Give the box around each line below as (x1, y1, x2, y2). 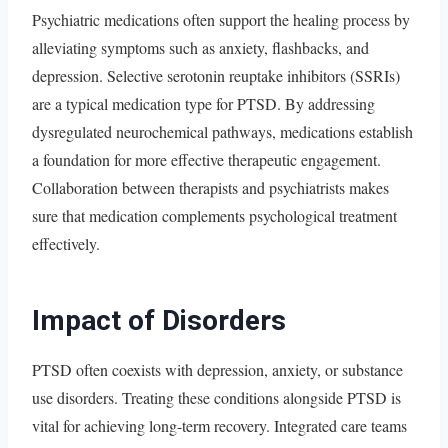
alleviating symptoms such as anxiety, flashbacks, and (32, 36, 369, 58)
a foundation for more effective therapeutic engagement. (32, 148, 381, 170)
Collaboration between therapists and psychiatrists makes (32, 176, 389, 198)
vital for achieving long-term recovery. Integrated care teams (32, 414, 407, 436)
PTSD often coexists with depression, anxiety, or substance (32, 358, 403, 380)
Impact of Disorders (32, 303, 286, 337)
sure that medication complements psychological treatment (32, 204, 397, 226)
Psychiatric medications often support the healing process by (32, 8, 410, 30)
